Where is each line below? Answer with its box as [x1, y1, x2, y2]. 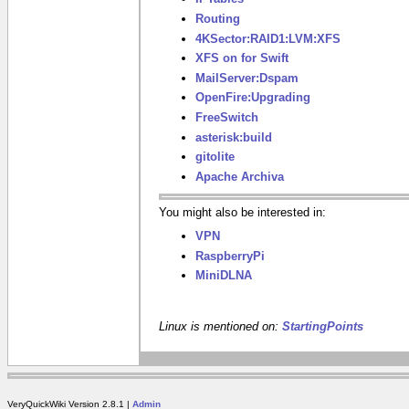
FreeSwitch [195, 110, 258, 125]
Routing [195, 11, 240, 26]
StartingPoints [282, 320, 363, 334]
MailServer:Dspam [195, 70, 299, 85]
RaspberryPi [195, 248, 265, 263]
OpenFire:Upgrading [195, 90, 310, 105]
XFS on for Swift [195, 51, 288, 66]
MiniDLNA [195, 268, 252, 283]
